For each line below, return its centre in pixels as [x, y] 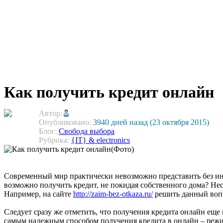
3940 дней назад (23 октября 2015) [150, 122]
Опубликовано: [65, 122]
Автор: [51, 113]
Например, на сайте [39, 194]
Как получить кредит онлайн [109, 92]
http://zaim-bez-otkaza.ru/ [113, 194]
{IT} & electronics [101, 140]
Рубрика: [55, 140]
